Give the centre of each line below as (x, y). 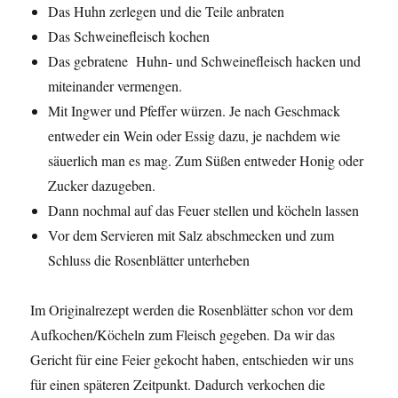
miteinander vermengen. (115, 86)
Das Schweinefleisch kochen (129, 36)
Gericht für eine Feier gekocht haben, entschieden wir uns (192, 360)
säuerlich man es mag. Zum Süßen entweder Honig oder (206, 161)
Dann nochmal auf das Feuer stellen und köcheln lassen (204, 211)
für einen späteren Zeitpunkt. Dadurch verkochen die (178, 385)
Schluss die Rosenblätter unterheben (149, 260)
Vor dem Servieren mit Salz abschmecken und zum (191, 235)
